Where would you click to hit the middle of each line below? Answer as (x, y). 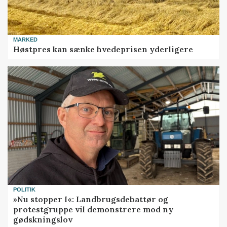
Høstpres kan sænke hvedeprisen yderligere (103, 49)
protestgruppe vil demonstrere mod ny (93, 209)
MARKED (26, 40)
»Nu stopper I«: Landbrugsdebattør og (91, 199)
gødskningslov (43, 219)
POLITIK (25, 190)
